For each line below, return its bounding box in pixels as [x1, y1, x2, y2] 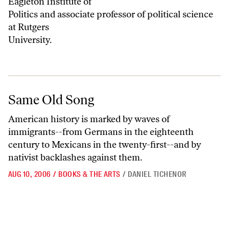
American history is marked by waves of [8, 113, 170, 125]
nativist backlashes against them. [8, 152, 142, 163]
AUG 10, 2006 [8, 169, 51, 179]
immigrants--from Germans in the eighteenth [8, 126, 194, 138]
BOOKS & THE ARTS [58, 169, 121, 179]
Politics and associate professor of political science [8, 9, 213, 20]
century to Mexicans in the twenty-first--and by [8, 139, 201, 150]
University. [8, 34, 52, 45]
